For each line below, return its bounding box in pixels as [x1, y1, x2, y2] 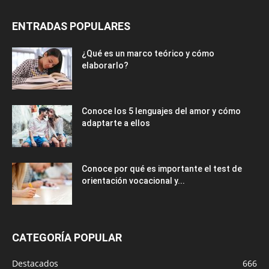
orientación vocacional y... [82, 176, 185, 186]
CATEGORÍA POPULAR [12, 231, 122, 244]
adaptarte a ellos [82, 118, 150, 128]
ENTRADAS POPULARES [12, 20, 130, 32]
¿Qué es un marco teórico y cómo [82, 49, 214, 58]
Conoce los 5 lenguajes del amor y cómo [82, 106, 241, 116]
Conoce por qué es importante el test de [82, 164, 242, 174]
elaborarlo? [82, 61, 128, 70]
